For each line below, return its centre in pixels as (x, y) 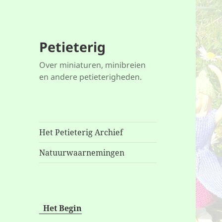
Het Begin (61, 208)
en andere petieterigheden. (91, 77)
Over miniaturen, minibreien (93, 65)
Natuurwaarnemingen (82, 153)
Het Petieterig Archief (81, 133)
